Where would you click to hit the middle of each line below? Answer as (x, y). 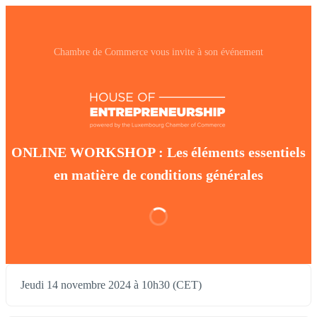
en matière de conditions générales (158, 175)
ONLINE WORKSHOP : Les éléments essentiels (158, 152)
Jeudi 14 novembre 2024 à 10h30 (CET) (111, 285)
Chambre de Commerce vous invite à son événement (158, 52)
